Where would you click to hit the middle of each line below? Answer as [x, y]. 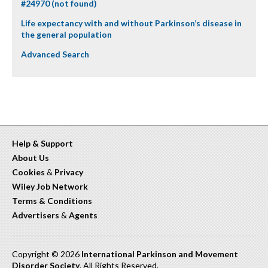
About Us [31, 158]
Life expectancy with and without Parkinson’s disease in [131, 23]
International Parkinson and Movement [160, 254]
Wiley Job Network [50, 186]
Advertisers [36, 215]
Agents [83, 215]
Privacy [69, 172]
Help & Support [42, 143]
